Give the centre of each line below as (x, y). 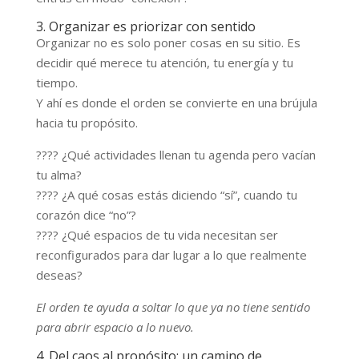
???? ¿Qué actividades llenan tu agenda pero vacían (175, 154)
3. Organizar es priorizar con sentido (145, 26)
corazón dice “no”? (86, 214)
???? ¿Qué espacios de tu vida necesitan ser (157, 234)
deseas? (59, 274)
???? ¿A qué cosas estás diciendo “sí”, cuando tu (166, 194)
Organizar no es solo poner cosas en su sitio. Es (168, 42)
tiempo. (56, 82)
